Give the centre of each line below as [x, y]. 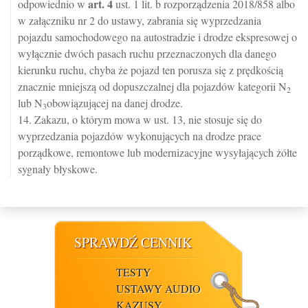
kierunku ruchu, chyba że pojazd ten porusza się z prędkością [151, 70]
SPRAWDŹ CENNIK [133, 243]
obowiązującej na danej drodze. [115, 103]
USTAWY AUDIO [158, 289]
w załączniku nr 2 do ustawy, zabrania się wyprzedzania [140, 21]
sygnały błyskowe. [58, 169]
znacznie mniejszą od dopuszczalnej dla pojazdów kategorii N [152, 87]
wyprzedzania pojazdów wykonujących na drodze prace [140, 136]
